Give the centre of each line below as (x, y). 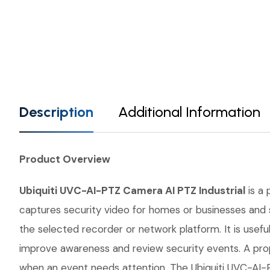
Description (56, 112)
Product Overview (65, 159)
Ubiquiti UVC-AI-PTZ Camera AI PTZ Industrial (132, 190)
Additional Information (189, 112)
